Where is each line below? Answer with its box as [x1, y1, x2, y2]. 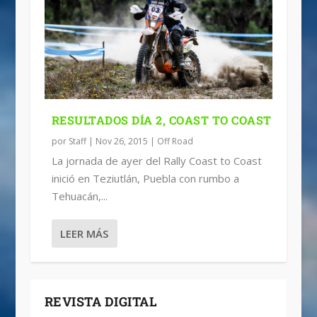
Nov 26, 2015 [95, 134, 148, 147]
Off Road [156, 134, 193, 147]
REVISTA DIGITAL [44, 292, 158, 310]
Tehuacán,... [51, 188, 108, 203]
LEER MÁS [59, 226, 108, 241]
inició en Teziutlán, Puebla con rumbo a [51, 171, 239, 185]
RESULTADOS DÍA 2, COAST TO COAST [51, 112, 272, 127]
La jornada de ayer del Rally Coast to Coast [51, 153, 262, 168]
